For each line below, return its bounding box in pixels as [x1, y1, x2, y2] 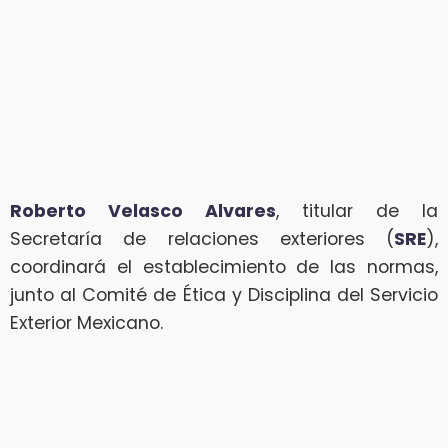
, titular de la [276, 198, 438, 223]
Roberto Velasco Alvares [10, 198, 276, 223]
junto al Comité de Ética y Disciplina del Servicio [10, 282, 438, 307]
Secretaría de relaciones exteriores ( [10, 226, 394, 251]
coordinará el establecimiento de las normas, [10, 254, 438, 279]
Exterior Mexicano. [10, 310, 163, 335]
